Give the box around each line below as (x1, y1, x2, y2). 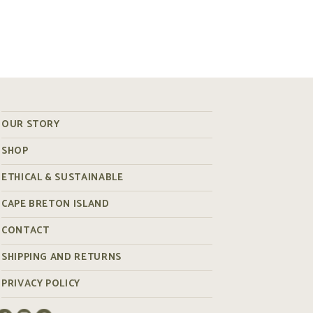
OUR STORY (1, 117, 60, 133)
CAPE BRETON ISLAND (1, 196, 110, 213)
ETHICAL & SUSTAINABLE (1, 170, 124, 187)
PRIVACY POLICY (1, 276, 80, 293)
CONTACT (1, 223, 50, 240)
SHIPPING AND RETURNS (1, 249, 122, 266)
